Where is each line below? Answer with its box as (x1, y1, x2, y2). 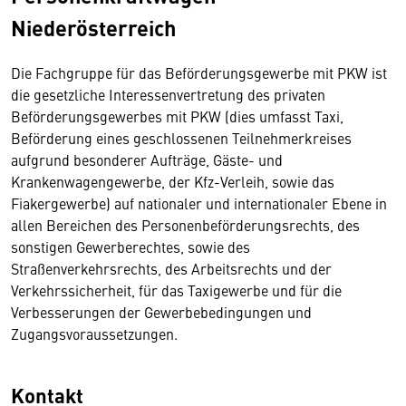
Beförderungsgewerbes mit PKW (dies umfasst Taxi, (11, 106, 343, 127)
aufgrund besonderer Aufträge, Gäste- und (11, 150, 283, 170)
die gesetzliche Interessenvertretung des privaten (11, 84, 325, 105)
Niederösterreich (11, 12, 176, 43)
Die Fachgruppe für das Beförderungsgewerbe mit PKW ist (11, 63, 387, 83)
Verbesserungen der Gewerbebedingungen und (11, 302, 312, 323)
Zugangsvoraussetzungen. (11, 324, 178, 344)
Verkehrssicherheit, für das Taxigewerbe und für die (11, 280, 342, 301)
